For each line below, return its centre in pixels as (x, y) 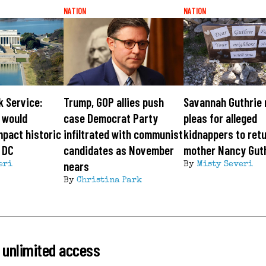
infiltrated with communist (123, 134)
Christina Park (109, 181)
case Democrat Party (110, 118)
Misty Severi (225, 165)
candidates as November (118, 150)
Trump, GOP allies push (113, 102)
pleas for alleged (221, 118)
